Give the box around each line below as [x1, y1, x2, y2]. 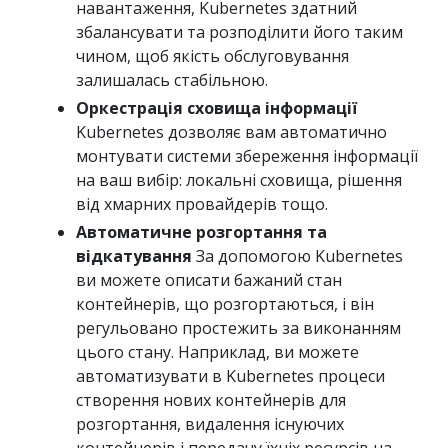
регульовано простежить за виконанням [76, 316, 401, 339]
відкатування [76, 244, 192, 267]
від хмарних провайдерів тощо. [76, 192, 328, 215]
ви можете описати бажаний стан [76, 268, 342, 291]
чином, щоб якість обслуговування [76, 44, 349, 67]
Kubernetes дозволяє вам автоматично [76, 120, 387, 143]
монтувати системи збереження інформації [76, 144, 418, 167]
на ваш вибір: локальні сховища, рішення [76, 168, 402, 191]
